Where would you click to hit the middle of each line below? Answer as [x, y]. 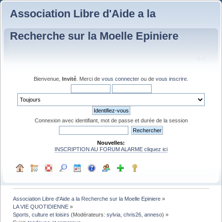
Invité [69, 79]
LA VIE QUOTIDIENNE [41, 206]
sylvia [114, 214]
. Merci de [89, 79]
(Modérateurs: [88, 214]
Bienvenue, [48, 79]
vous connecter [120, 79]
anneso [153, 214]
